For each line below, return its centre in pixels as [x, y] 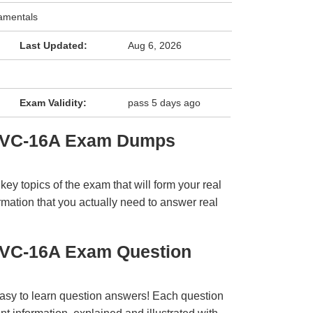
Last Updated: [53, 45]
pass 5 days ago [165, 103]
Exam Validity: [53, 103]
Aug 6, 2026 [155, 45]
